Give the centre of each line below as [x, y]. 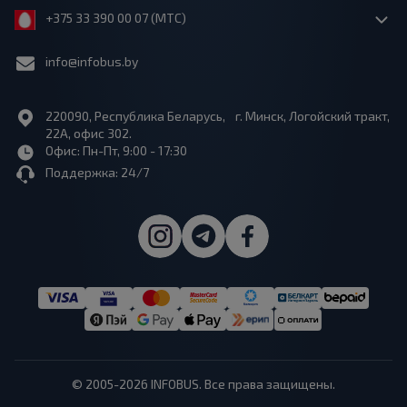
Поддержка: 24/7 [97, 172]
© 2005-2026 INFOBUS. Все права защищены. [203, 384]
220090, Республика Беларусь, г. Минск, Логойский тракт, [218, 116]
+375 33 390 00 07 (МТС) [114, 18]
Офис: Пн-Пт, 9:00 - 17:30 [116, 150]
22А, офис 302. [89, 133]
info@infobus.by [92, 61]
